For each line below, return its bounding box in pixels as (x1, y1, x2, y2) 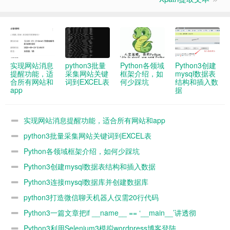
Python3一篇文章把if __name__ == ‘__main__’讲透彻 (24, 207, 196, 218)
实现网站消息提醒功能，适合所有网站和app (24, 115, 165, 126)
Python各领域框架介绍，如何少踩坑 (24, 146, 140, 157)
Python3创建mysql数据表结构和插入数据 (24, 161, 156, 172)
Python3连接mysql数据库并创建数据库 (24, 177, 148, 187)
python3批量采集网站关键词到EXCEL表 (24, 130, 151, 141)
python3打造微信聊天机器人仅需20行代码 (24, 192, 159, 203)
